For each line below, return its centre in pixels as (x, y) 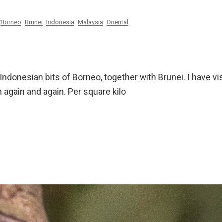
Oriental (117, 22)
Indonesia (60, 22)
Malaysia (90, 22)
